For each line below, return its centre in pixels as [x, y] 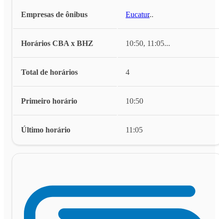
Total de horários [49, 72]
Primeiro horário [49, 101]
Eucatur [138, 14]
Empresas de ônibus [54, 14]
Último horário [46, 130]
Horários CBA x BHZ [57, 43]
